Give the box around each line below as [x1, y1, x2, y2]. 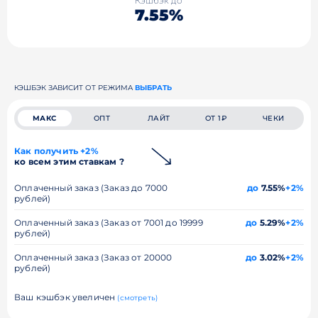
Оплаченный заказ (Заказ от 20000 [14, 251, 172, 263]
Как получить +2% [14, 145, 99, 156]
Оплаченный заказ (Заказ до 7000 [14, 182, 168, 193]
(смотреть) [117, 292, 158, 302]
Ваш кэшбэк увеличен [14, 291, 118, 302]
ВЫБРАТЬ [135, 82, 172, 92]
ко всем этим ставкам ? [14, 155, 124, 167]
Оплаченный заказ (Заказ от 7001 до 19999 [14, 216, 203, 228]
